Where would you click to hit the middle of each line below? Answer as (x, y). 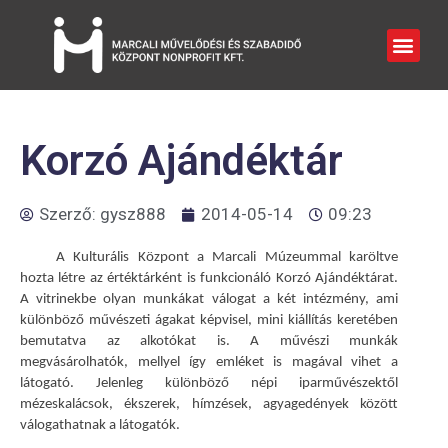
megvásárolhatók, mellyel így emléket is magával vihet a (209, 362)
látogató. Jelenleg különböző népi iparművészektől (209, 383)
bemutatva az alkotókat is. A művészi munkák (209, 341)
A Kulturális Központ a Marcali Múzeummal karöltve (227, 257)
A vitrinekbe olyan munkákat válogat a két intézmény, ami (209, 299)
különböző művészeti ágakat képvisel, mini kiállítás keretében (209, 320)
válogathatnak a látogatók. (100, 425)
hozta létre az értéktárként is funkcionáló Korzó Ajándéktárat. (209, 278)
